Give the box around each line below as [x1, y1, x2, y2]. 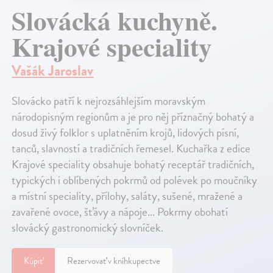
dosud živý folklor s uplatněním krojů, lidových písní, [12, 124, 239, 142]
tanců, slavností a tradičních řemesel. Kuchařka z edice [12, 140, 251, 158]
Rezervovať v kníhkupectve [67, 254, 161, 268]
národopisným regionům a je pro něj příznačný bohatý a [12, 108, 255, 126]
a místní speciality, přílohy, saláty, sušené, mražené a [12, 187, 243, 205]
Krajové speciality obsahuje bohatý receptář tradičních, [12, 155, 255, 174]
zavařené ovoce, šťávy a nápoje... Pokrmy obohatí [12, 203, 229, 221]
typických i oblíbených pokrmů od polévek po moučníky [12, 171, 258, 190]
